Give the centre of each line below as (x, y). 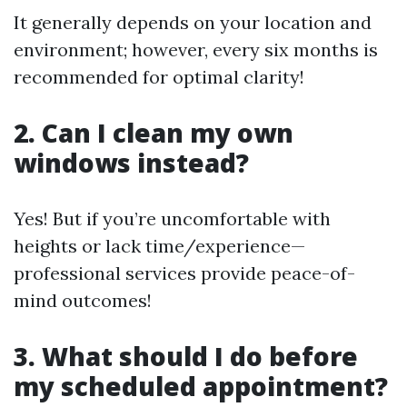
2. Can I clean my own (154, 133)
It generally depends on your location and (193, 22)
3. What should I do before (186, 356)
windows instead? (131, 163)
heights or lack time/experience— (159, 246)
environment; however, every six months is (196, 50)
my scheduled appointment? (201, 386)
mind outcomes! (83, 300)
